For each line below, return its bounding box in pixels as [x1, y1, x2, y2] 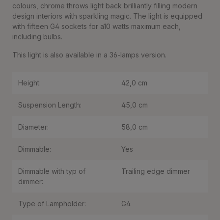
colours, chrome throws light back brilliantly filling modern [12, 1, 197, 10]
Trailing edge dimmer [121, 167, 190, 175]
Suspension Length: [18, 101, 82, 109]
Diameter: [18, 123, 49, 131]
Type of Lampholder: [18, 199, 86, 208]
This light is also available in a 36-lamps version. [12, 51, 166, 59]
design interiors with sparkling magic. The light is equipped [12, 12, 202, 20]
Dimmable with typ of [18, 167, 85, 175]
